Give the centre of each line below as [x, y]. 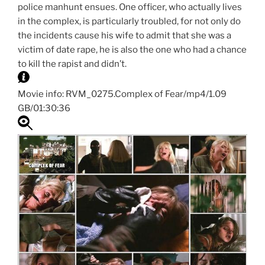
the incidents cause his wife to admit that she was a [125, 36]
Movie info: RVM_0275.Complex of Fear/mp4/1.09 [122, 94]
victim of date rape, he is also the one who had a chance [132, 50]
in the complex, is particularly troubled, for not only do [129, 22]
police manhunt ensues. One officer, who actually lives [130, 7]
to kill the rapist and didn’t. [72, 64]
